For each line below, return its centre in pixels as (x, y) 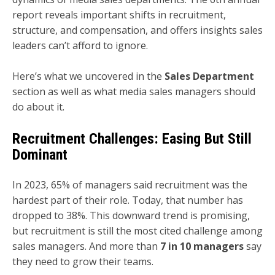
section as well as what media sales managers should (134, 92)
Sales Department (209, 76)
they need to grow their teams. (83, 261)
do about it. (38, 107)
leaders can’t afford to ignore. (80, 45)
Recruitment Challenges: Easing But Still (132, 138)
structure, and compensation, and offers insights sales (137, 30)
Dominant (40, 154)
